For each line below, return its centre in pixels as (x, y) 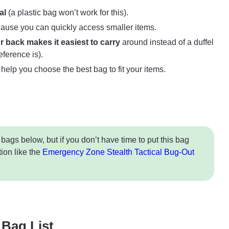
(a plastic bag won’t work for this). (67, 13)
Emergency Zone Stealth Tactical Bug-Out (118, 152)
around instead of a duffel (167, 42)
